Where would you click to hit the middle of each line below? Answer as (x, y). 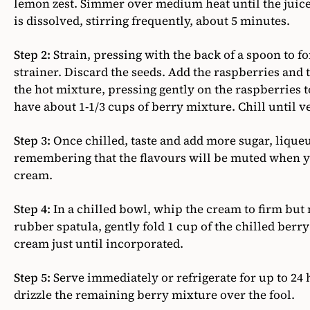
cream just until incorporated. (99, 244)
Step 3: (32, 141)
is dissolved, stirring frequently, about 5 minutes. (152, 21)
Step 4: (32, 209)
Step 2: (32, 55)
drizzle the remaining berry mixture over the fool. (154, 295)
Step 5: (32, 278)
